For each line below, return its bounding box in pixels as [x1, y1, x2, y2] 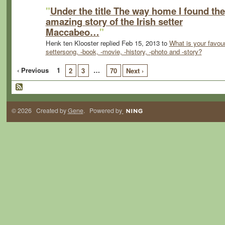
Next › [126, 66, 144, 76]
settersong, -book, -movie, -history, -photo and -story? [45, 47, 202, 57]
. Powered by [83, 105, 122, 115]
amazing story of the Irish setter [45, 14, 183, 28]
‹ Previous [17, 65, 49, 75]
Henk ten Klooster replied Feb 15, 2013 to [45, 38, 169, 48]
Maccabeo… [45, 25, 99, 39]
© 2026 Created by [11, 105, 68, 115]
